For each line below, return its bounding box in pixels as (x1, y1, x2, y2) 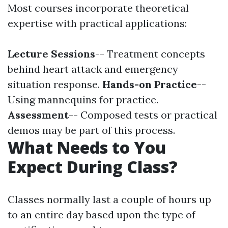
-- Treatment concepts (95, 47, 205, 60)
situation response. (8, 77, 102, 91)
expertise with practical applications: (8, 16, 187, 30)
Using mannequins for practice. (8, 93, 158, 106)
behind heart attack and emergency (8, 62, 178, 75)
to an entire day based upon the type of (8, 208, 195, 221)
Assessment (8, 108, 69, 121)
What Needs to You (8, 136, 166, 158)
